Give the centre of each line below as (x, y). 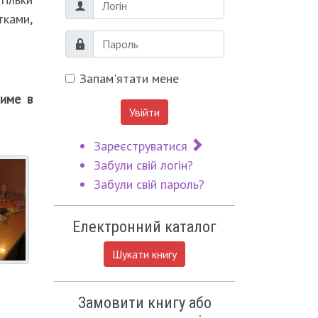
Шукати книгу (144, 254)
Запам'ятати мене (129, 79)
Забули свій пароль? (149, 185)
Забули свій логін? (143, 165)
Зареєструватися (142, 146)
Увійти (144, 113)
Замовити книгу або (144, 303)
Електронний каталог (144, 227)
